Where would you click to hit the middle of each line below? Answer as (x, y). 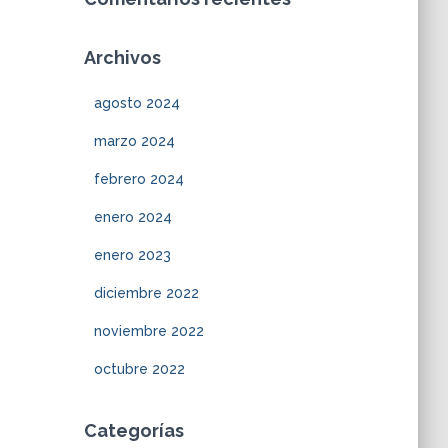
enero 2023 (132, 255)
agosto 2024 (136, 103)
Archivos (122, 57)
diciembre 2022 (146, 293)
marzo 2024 (134, 141)
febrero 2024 (138, 179)
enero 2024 (132, 217)
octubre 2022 (139, 369)
